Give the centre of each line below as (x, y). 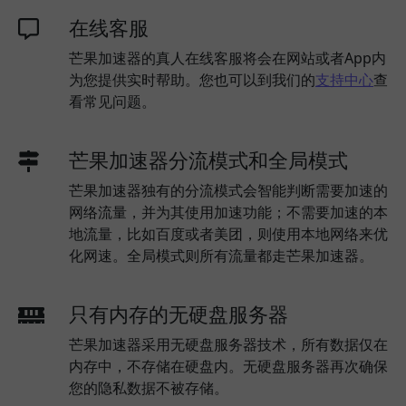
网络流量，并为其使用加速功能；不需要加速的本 (228, 212)
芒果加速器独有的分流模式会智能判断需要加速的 (228, 190)
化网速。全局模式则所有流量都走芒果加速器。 (221, 256)
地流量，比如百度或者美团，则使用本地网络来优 (228, 234)
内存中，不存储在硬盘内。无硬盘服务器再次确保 (228, 366)
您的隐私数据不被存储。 (149, 388)
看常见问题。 (112, 101)
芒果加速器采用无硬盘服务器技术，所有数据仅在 (228, 344)
